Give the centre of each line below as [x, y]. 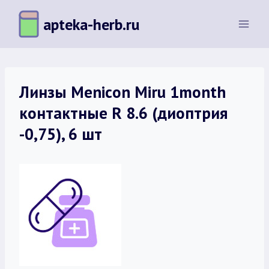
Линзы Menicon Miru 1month [122, 92]
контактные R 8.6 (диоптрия [123, 113]
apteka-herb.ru [91, 24]
